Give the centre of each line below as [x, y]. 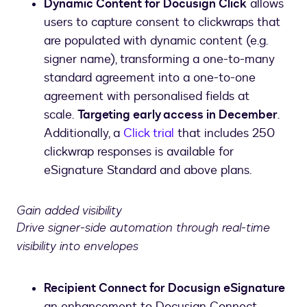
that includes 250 [224, 133]
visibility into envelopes [77, 246]
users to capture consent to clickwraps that [162, 22]
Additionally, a [84, 133]
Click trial [149, 133]
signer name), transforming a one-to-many [159, 59]
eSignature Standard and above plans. [148, 170]
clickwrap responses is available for [139, 151]
